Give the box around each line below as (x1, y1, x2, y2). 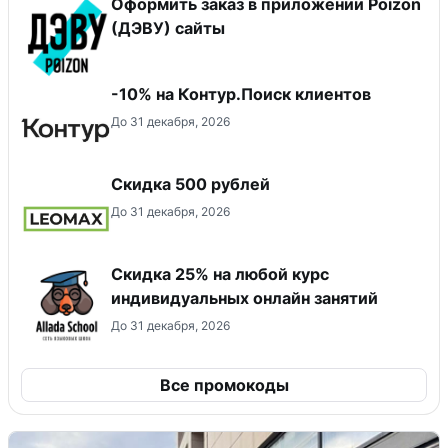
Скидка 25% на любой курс (111, 263, 329, 284)
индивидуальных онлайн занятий (111, 287, 378, 308)
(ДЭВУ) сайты (111, 17, 225, 38)
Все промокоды (159, 374, 289, 395)
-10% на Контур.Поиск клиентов (111, 83, 371, 104)
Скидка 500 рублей (111, 173, 270, 194)
